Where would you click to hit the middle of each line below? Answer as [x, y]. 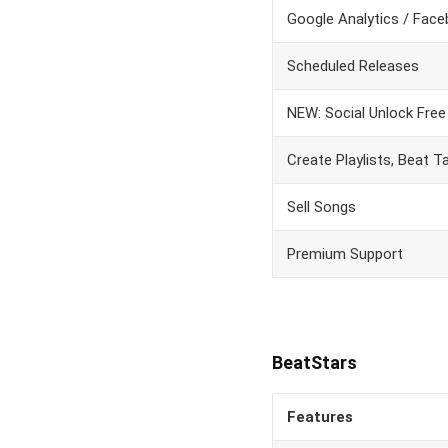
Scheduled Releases [353, 66]
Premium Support [345, 254]
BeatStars [314, 362]
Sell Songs [321, 207]
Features [320, 417]
